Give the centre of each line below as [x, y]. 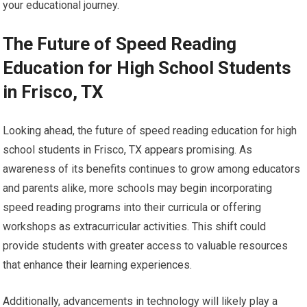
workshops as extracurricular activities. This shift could [135, 227]
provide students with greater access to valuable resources [146, 246]
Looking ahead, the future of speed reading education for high [150, 131]
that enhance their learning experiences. [98, 265]
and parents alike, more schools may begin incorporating [138, 188]
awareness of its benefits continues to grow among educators [152, 169]
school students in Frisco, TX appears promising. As [128, 150]
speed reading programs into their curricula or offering [132, 208]
